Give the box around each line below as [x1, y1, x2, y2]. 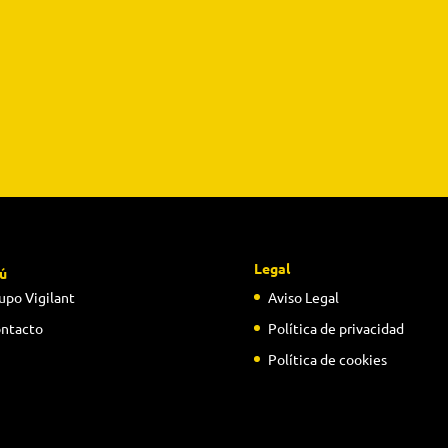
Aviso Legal [267, 288, 339, 307]
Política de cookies [267, 350, 387, 369]
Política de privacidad [267, 319, 404, 338]
